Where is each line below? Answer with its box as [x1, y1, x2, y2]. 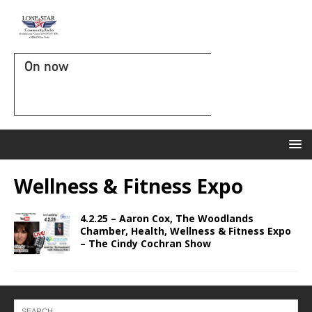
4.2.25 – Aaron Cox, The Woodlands [80, 212, 253, 225]
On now [24, 58, 68, 75]
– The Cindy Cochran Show [80, 237, 211, 250]
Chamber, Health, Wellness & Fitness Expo [80, 224, 291, 237]
